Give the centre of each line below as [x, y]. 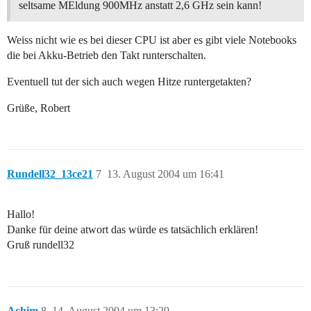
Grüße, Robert [39, 108]
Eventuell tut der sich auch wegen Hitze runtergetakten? [129, 82]
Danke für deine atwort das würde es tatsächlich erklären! [133, 230]
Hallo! [21, 215]
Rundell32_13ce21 [50, 174]
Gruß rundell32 [41, 245]
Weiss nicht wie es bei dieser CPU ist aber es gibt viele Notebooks [152, 40]
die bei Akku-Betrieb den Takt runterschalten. [107, 56]
